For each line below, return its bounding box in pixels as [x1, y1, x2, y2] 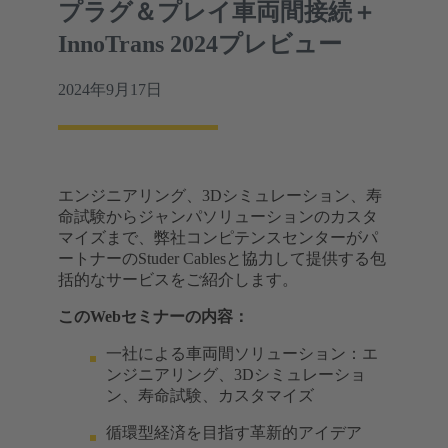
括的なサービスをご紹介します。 [58, 270, 298, 288]
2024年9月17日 [58, 80, 162, 98]
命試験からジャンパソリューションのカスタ [58, 207, 378, 225]
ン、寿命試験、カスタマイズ [106, 386, 314, 404]
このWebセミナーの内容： [58, 307, 249, 325]
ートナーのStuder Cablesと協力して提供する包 [58, 249, 386, 267]
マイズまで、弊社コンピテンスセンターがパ [58, 228, 378, 246]
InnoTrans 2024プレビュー [58, 30, 342, 57]
